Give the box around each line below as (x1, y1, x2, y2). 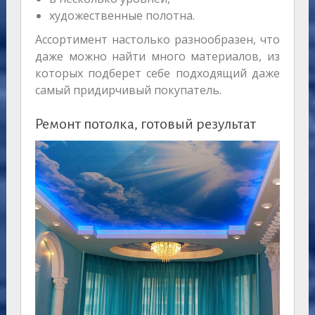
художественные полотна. (49, 8, 195, 24)
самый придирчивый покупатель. (34, 82, 221, 98)
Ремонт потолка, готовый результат (34, 116, 256, 132)
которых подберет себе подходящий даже (34, 65, 281, 82)
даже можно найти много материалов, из (34, 49, 281, 65)
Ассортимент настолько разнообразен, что (34, 32, 281, 48)
